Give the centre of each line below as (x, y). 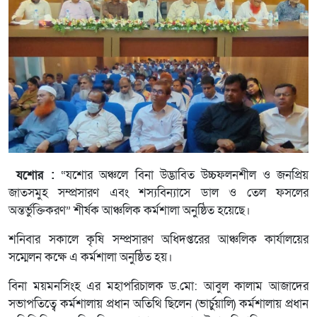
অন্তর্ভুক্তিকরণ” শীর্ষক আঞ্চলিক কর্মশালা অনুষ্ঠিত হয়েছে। (129, 211)
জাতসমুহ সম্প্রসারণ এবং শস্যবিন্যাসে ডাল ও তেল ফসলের (158, 193)
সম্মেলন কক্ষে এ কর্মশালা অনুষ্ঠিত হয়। (91, 257)
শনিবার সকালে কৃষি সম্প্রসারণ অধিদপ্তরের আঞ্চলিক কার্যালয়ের (158, 240)
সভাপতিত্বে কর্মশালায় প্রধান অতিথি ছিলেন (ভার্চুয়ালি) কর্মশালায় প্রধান (158, 304)
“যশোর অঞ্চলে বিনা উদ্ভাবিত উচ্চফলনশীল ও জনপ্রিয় (182, 175)
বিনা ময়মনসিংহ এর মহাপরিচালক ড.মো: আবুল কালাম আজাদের (158, 286)
